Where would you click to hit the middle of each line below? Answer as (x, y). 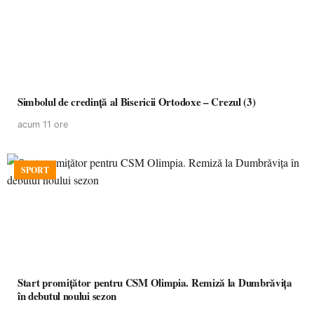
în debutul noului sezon (67, 296)
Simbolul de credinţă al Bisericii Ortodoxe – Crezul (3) (137, 102)
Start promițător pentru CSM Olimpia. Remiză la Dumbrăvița (155, 282)
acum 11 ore (43, 124)
